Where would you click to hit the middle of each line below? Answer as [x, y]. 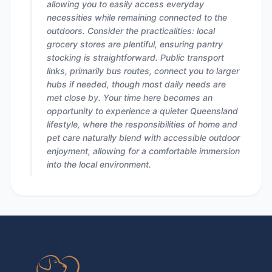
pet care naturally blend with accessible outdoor [143, 138]
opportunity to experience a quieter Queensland [142, 111]
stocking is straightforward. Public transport [135, 57]
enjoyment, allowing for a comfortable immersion [143, 151]
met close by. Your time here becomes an [130, 97]
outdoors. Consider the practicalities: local [131, 31]
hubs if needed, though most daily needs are [136, 84]
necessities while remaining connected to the [137, 17]
